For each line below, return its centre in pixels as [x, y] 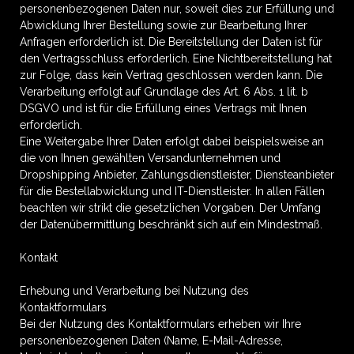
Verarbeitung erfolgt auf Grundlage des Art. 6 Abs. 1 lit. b [164, 92]
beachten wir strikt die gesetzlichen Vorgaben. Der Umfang [170, 208]
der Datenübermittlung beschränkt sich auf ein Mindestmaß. [171, 224]
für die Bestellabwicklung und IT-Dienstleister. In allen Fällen [172, 191]
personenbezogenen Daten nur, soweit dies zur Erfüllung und [177, 9]
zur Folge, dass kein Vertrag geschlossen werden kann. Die [171, 75]
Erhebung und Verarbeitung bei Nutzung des [134, 291]
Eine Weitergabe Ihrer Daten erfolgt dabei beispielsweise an [172, 141]
